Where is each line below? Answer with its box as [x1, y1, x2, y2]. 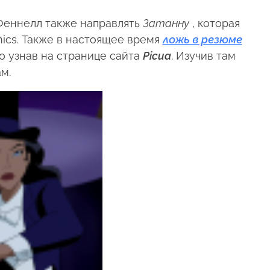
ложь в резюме [162, 33, 242, 46]
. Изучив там [171, 49, 236, 63]
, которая [189, 17, 240, 30]
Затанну [142, 17, 189, 30]
